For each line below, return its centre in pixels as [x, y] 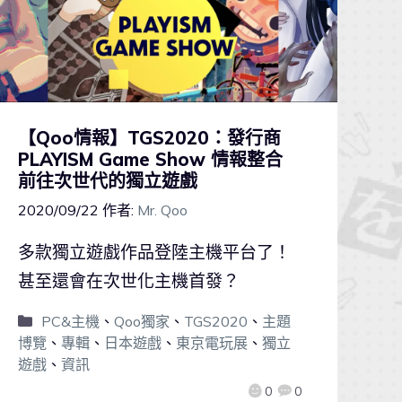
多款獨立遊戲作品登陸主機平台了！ [154, 253]
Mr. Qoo [162, 210]
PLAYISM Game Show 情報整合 [150, 160]
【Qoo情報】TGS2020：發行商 [149, 138]
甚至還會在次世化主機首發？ [128, 281]
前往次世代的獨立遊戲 [107, 181]
